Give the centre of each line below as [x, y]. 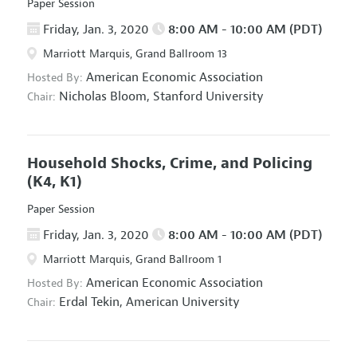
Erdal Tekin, [90, 302]
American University [182, 302]
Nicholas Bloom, [104, 97]
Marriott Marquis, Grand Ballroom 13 [133, 54]
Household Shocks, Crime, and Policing [169, 164]
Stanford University [208, 97]
